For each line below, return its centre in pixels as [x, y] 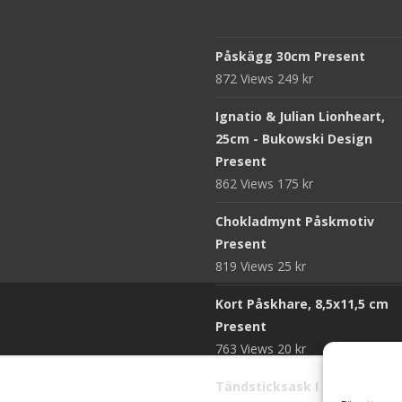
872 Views [246, 79]
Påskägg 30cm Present [290, 57]
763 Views [246, 349]
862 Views [246, 184]
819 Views [246, 267]
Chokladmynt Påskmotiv [295, 222]
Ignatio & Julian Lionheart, [300, 117]
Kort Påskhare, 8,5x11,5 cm [302, 304]
